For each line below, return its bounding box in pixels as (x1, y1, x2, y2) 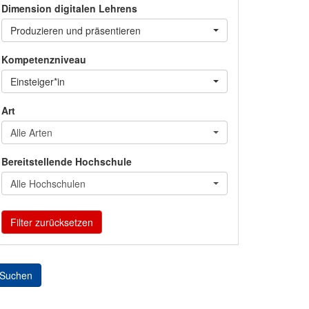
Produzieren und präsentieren (10, 23, 141, 37)
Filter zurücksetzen (10, 215, 93, 229)
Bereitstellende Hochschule (1, 154, 132, 168)
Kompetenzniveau (1, 52, 86, 66)
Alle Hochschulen (10, 176, 86, 190)
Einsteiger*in (10, 74, 65, 88)
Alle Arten (10, 125, 52, 139)
